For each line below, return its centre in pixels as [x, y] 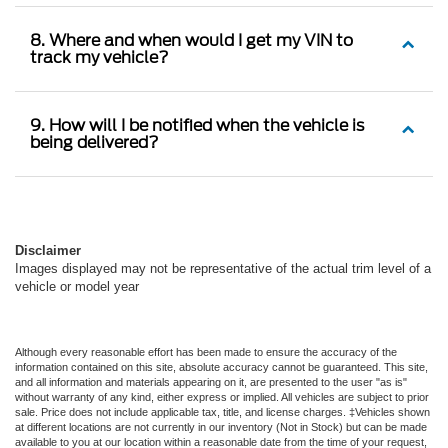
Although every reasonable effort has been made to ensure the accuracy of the [206, 351]
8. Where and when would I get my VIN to [191, 39]
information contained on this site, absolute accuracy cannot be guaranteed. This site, [221, 366]
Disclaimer [48, 250]
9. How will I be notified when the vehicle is [197, 124]
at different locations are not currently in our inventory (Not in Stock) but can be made [221, 426]
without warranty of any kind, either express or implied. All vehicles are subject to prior [222, 396]
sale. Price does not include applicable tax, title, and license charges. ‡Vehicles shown [222, 411]
